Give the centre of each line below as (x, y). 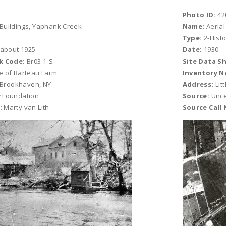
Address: (198, 84)
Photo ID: (199, 15)
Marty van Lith (25, 107)
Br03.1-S (39, 61)
